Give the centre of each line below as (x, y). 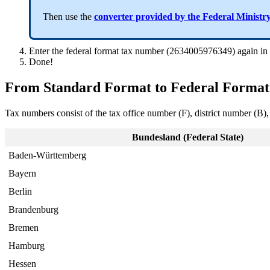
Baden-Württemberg (48, 155)
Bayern (23, 173)
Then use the (68, 17)
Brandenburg (34, 209)
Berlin (20, 191)
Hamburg (27, 245)
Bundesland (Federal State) (188, 137)
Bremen (24, 227)
